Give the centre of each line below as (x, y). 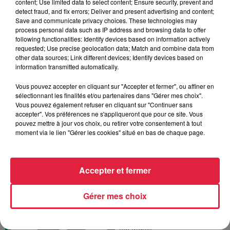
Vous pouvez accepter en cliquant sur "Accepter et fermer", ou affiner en (115, 86)
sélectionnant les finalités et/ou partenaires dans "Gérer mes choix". (109, 95)
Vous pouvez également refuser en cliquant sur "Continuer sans (104, 104)
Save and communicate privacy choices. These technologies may (106, 20)
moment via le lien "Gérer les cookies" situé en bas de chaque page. (110, 132)
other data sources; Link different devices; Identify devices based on (109, 57)
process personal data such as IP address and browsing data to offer (111, 30)
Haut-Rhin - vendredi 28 (169, 79)
